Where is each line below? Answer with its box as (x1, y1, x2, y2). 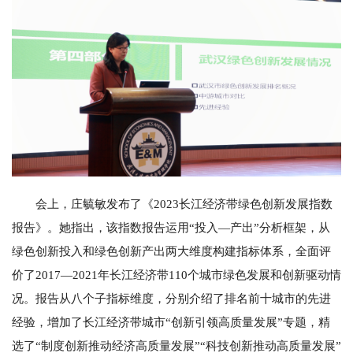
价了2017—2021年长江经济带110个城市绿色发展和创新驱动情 (12, 269, 341, 282)
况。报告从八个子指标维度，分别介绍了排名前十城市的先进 (12, 292, 331, 306)
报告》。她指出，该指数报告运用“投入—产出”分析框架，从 (12, 221, 330, 235)
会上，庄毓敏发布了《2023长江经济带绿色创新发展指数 (35, 198, 333, 211)
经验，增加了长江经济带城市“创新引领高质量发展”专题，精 (12, 316, 330, 329)
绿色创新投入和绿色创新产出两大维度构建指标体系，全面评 (12, 245, 331, 258)
